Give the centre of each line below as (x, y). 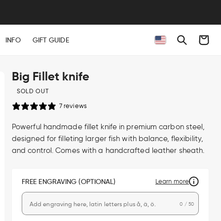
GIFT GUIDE (51, 40)
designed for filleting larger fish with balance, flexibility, (108, 138)
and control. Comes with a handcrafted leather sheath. (108, 150)
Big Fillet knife (51, 76)
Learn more (172, 181)
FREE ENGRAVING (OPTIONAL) (69, 181)
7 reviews (73, 106)
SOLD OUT (33, 91)
